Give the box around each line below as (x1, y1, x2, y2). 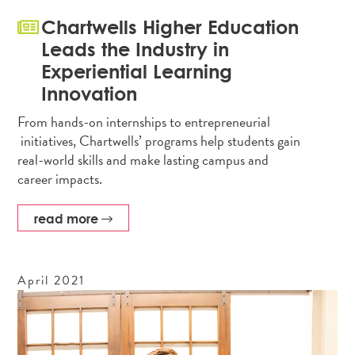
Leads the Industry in (41, 36, 230, 60)
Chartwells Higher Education (41, 14, 300, 38)
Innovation (41, 81, 138, 105)
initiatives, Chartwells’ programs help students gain (17, 129, 301, 151)
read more (34, 210, 102, 227)
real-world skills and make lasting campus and (17, 148, 269, 170)
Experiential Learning (41, 59, 233, 82)
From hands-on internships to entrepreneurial (17, 110, 271, 132)
